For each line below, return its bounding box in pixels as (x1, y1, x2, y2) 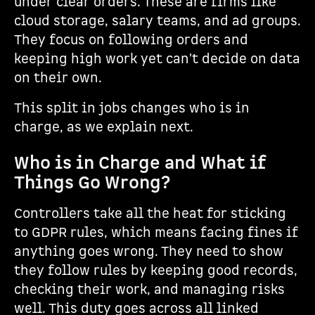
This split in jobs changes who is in (14, 100, 250, 117)
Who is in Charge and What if (14, 152, 266, 175)
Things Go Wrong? (14, 172, 170, 195)
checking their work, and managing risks (14, 281, 285, 299)
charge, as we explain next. (14, 119, 193, 136)
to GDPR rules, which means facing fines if (14, 224, 298, 242)
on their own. (14, 70, 102, 87)
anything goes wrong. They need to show (14, 243, 283, 261)
